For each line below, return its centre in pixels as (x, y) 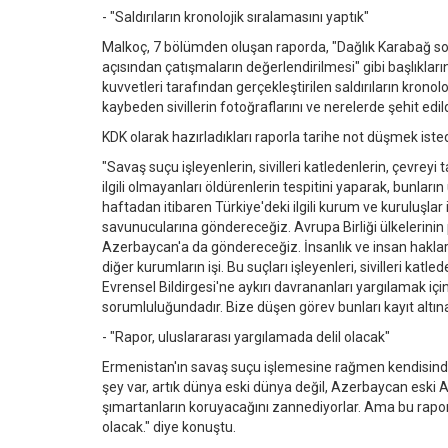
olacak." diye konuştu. (169, 426)
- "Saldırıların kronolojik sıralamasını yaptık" (235, 16)
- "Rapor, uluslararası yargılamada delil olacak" (246, 336)
